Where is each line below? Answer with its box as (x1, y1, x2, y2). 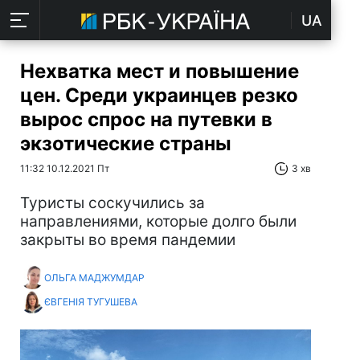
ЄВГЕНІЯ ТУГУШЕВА (44, 295, 137, 308)
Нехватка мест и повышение (20, 59, 299, 83)
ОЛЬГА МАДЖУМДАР (44, 271, 145, 284)
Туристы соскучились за (20, 194, 205, 212)
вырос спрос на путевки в (20, 108, 272, 131)
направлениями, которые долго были (20, 212, 297, 231)
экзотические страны (20, 132, 231, 155)
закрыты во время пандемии (20, 231, 235, 249)
